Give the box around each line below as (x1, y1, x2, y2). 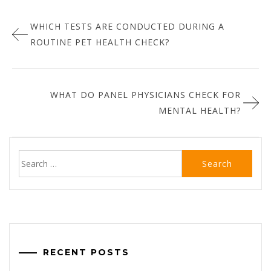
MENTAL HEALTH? (158, 105, 241, 116)
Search (18, 151, 45, 163)
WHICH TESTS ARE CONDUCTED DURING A (30, 21, 224, 32)
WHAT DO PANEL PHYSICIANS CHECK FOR (50, 89, 241, 100)
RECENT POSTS (43, 247, 129, 258)
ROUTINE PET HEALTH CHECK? (30, 36, 169, 48)
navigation (11, 24, 91, 42)
